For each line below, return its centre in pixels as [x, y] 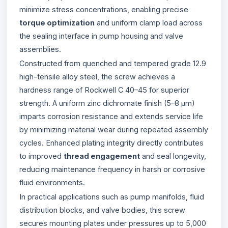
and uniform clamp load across [149, 22]
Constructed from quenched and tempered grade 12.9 [113, 63]
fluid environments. [52, 182]
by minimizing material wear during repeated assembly [114, 129]
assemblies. [40, 49]
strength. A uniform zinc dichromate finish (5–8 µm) [107, 103]
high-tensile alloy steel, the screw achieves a [97, 76]
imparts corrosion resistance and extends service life [111, 116]
